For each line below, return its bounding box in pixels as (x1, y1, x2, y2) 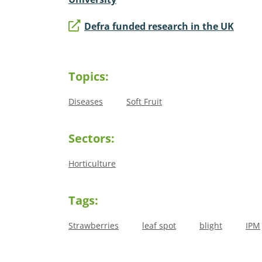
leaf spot (142, 220, 176, 231)
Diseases (68, 96, 103, 107)
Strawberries (68, 220, 119, 231)
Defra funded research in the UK (84, 20, 234, 33)
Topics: (68, 68, 109, 84)
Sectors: (68, 130, 115, 146)
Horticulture (68, 158, 116, 169)
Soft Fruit (126, 96, 162, 107)
